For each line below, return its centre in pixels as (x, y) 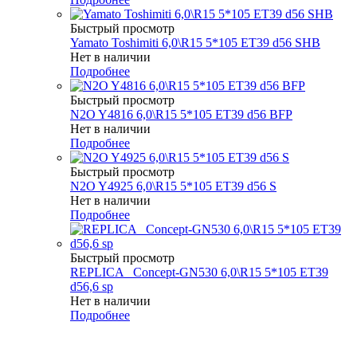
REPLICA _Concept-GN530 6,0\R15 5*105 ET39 (199, 272)
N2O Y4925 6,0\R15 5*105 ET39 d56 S (173, 186)
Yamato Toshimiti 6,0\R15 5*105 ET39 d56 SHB (195, 42)
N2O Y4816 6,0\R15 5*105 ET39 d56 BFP (181, 114)
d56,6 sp (92, 286)
